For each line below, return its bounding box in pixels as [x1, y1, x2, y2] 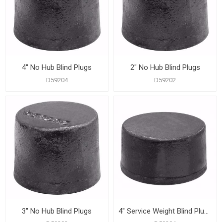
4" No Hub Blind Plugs [22, 62, 92, 72]
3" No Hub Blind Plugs [22, 206, 92, 216]
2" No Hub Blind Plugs [130, 62, 200, 72]
